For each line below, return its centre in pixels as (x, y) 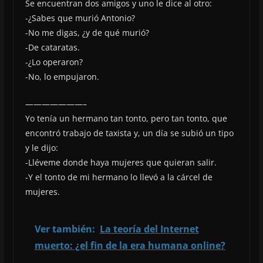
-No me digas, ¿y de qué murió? (87, 32)
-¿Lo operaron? (54, 62)
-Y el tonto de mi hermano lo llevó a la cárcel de (119, 177)
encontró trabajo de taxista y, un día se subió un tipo (129, 133)
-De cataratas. (52, 47)
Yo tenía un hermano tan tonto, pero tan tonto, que (126, 118)
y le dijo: (41, 147)
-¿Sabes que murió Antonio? (80, 18)
